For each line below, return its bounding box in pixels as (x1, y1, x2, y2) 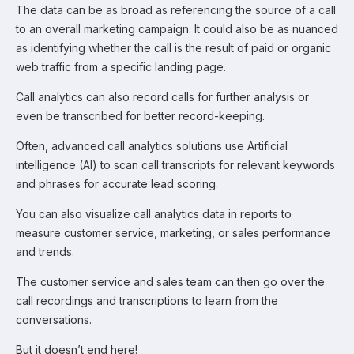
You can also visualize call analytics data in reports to (16, 207, 292, 220)
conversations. (16, 313, 92, 326)
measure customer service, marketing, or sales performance (16, 226, 330, 239)
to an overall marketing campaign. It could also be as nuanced (16, 22, 338, 36)
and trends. (16, 245, 74, 258)
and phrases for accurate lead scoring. (16, 177, 218, 190)
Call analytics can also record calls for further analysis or (16, 90, 309, 104)
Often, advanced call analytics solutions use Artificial (16, 139, 288, 153)
